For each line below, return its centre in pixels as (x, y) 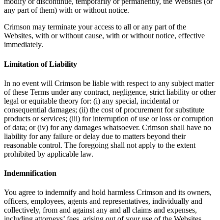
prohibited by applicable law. (49, 154)
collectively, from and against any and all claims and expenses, (100, 210)
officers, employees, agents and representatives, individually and (103, 201)
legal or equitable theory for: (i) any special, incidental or (91, 101)
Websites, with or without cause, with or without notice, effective (104, 36)
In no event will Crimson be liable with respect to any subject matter (109, 83)
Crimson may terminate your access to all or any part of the (95, 27)
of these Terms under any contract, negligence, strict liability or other (110, 92)
